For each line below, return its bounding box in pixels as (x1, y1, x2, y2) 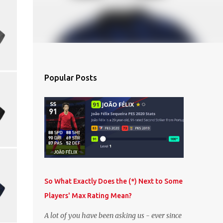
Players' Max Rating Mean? (44, 192, 132, 200)
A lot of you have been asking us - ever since (44, 211, 182, 220)
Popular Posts (44, 73, 97, 82)
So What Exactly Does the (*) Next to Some (44, 177, 183, 185)
